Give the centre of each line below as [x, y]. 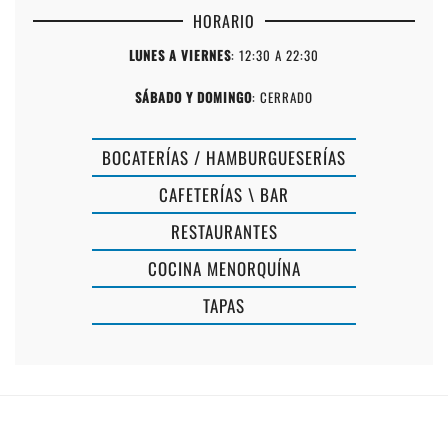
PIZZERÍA [393, 295]
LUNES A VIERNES [180, 54]
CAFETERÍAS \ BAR [224, 194]
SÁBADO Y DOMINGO [193, 96]
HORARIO [224, 20]
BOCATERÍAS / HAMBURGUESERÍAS [224, 157]
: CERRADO [282, 96]
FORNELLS [158, 403]
